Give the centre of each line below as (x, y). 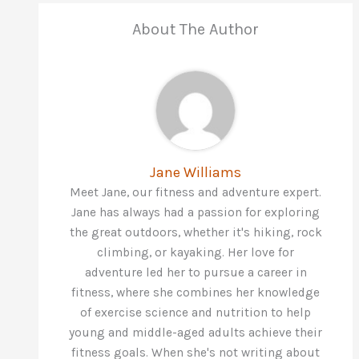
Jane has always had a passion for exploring (196, 212)
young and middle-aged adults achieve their (196, 333)
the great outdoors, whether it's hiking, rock (196, 232)
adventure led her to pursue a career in (196, 272)
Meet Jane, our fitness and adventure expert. (196, 192)
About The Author (196, 29)
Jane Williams (196, 172)
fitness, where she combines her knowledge (196, 292)
